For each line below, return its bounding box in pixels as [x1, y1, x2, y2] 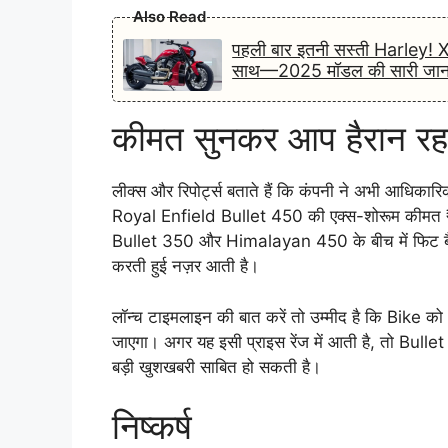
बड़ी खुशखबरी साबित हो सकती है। [112, 356, 321, 377]
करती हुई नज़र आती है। [112, 256, 259, 277]
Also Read [133, 7, 206, 27]
